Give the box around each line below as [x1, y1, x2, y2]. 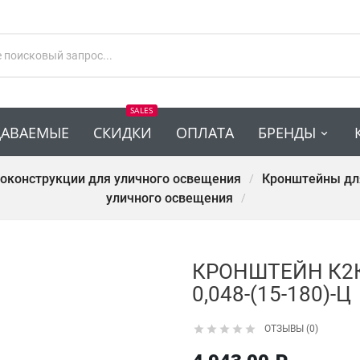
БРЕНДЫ [257, 123, 316, 143]
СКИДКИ [92, 123, 152, 143]
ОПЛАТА [175, 123, 234, 143]
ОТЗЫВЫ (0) [264, 323, 318, 335]
